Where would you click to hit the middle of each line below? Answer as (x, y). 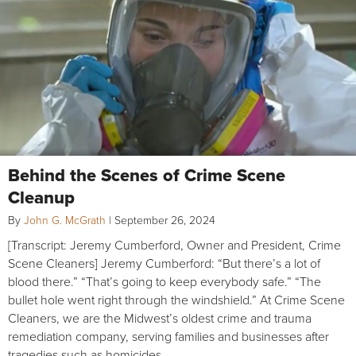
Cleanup (41, 197)
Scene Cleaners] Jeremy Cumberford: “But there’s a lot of (164, 263)
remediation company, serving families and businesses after (168, 336)
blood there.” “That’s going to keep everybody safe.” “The (164, 281)
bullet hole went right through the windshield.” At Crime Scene (176, 299)
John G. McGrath (65, 219)
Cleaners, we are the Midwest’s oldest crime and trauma (160, 317)
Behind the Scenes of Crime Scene (147, 174)
